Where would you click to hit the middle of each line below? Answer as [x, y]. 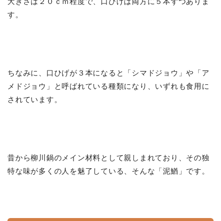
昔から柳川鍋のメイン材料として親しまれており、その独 [109, 158]
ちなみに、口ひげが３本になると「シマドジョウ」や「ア [109, 73]
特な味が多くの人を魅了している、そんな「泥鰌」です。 [109, 171]
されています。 [35, 100]
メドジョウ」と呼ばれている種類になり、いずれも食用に [109, 86]
